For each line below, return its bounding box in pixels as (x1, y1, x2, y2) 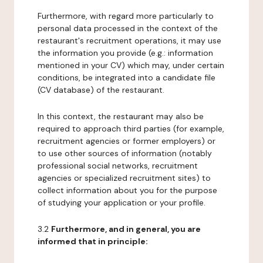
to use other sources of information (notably (38, 148, 212, 159)
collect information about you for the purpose (38, 185, 217, 195)
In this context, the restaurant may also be (38, 111, 204, 122)
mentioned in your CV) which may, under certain (38, 60, 224, 70)
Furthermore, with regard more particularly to (38, 11, 214, 21)
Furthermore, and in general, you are (51, 224, 201, 234)
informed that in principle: (38, 236, 148, 247)
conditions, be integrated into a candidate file (38, 72, 215, 83)
